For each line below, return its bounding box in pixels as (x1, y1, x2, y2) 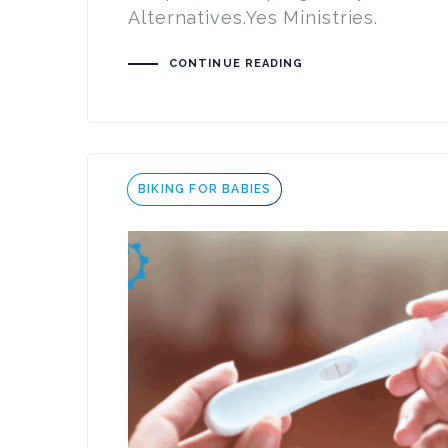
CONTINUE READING (168, 57, 304, 71)
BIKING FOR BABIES (138, 181, 272, 196)
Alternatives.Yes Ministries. (128, 7, 379, 29)
